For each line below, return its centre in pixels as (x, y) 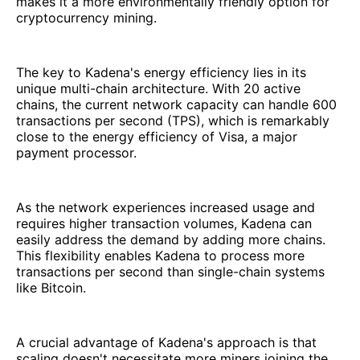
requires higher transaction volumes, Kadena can (164, 224)
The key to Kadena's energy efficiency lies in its (161, 73)
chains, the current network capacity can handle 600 (176, 105)
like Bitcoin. (51, 288)
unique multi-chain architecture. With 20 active (158, 89)
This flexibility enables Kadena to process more (160, 256)
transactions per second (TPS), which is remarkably (173, 121)
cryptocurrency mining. (86, 18)
